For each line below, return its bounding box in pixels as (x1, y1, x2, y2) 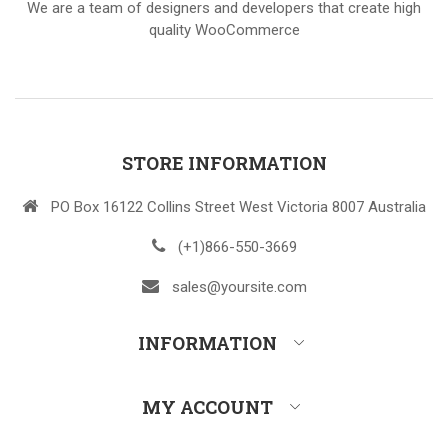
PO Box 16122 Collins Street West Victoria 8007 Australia (51, 198, 426, 217)
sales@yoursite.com (171, 278, 307, 297)
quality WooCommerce (148, 21, 300, 40)
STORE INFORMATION (121, 151, 327, 176)
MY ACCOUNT (141, 395, 273, 420)
